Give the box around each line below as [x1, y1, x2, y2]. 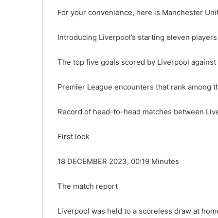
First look [57, 131, 90, 141]
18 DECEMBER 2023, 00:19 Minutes [57, 156, 179, 166]
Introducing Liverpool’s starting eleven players [57, 32, 217, 42]
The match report [57, 181, 118, 191]
